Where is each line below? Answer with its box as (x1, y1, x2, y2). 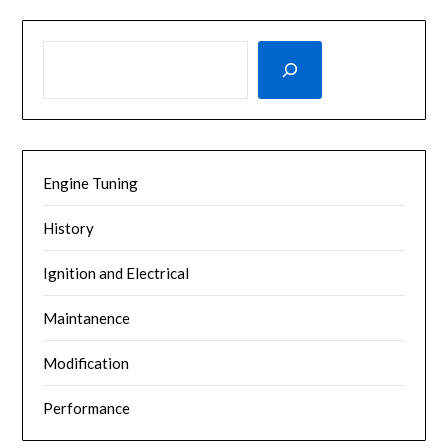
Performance (43, 398, 131, 417)
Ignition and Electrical (43, 263, 190, 282)
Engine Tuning (43, 173, 139, 192)
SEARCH (42, 42, 101, 61)
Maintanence (43, 308, 131, 327)
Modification (43, 353, 130, 372)
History (43, 218, 95, 237)
